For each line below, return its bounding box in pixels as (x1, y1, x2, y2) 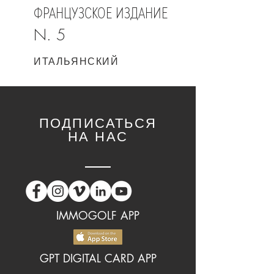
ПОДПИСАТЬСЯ (39, 114, 157, 131)
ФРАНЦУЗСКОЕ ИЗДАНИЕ (34, 2, 168, 24)
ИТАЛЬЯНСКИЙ (34, 54, 119, 68)
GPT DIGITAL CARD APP (39, 251, 157, 265)
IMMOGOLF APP (56, 208, 139, 223)
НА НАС (67, 128, 128, 145)
